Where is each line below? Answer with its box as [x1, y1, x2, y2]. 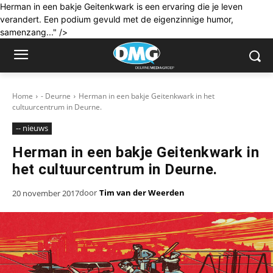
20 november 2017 [12, 187, 79, 199]
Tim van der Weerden [99, 187, 185, 199]
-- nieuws [16, 122, 48, 133]
